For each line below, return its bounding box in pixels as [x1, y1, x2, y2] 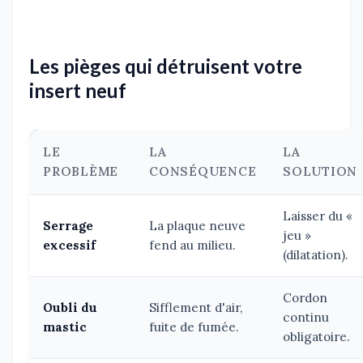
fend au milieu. [149, 237, 236, 254]
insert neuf [29, 79, 126, 103]
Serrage [43, 218, 93, 234]
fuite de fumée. [149, 319, 239, 335]
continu [283, 310, 329, 326]
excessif [43, 237, 96, 254]
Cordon [283, 290, 327, 306]
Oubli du [43, 300, 97, 316]
